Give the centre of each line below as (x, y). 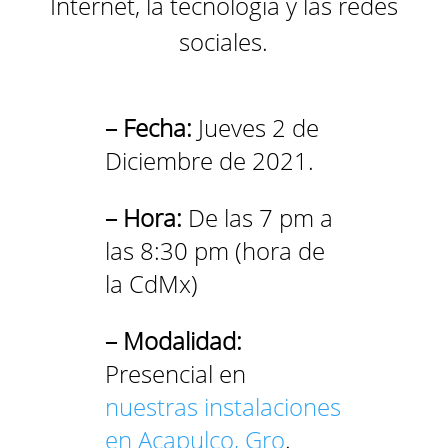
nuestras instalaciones (222, 406)
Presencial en (175, 373)
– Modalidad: (173, 340)
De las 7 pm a (257, 217)
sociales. (224, 41)
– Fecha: (151, 127)
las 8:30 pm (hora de (214, 250)
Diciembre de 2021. (209, 160)
